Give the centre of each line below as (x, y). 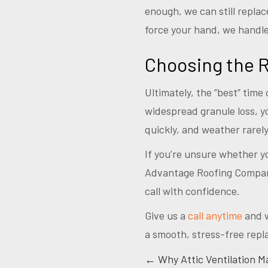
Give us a (166, 216)
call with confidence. (192, 191)
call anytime (215, 216)
